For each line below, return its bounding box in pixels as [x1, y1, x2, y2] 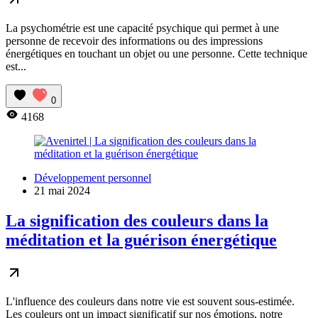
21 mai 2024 [34, 185, 90, 197]
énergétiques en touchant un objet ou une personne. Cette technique [6, 48, 307, 60]
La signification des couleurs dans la [6, 211, 268, 230]
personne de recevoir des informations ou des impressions [6, 35, 263, 48]
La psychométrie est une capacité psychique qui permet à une [6, 22, 279, 35]
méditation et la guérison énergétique [6, 230, 277, 249]
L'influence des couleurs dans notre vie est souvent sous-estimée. [6, 295, 295, 307]
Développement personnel [34, 172, 151, 185]
